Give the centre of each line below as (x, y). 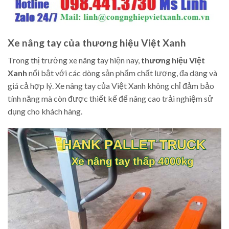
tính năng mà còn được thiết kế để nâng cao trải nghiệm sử (110, 99)
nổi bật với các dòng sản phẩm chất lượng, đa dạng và (122, 73)
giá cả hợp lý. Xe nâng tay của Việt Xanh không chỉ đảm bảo (111, 86)
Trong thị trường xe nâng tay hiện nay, (74, 60)
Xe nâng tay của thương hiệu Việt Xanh (97, 42)
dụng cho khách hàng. (45, 111)
